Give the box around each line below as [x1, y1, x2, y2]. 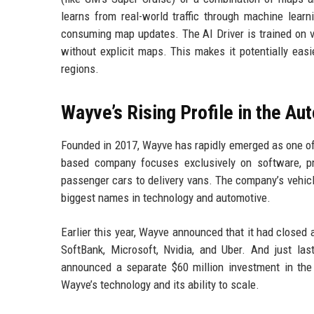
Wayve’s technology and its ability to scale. [61, 277, 259, 292]
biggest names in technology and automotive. [61, 190, 271, 205]
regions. [61, 61, 99, 76]
